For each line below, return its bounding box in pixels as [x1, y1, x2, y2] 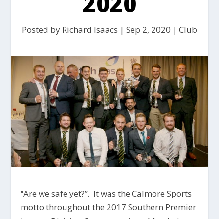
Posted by [22, 24, 62, 35]
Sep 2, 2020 [126, 24, 171, 35]
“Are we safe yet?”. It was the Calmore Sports [21, 188, 192, 199]
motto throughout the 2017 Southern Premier [21, 201, 197, 213]
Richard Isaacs [62, 24, 118, 35]
